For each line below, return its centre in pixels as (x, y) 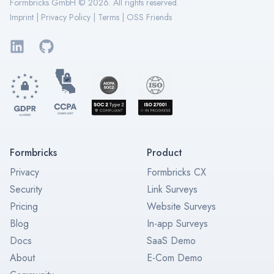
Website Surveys (181, 207)
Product (165, 153)
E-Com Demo (175, 258)
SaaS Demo (171, 241)
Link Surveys (172, 190)
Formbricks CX (176, 172)
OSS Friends (149, 17)
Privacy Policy (66, 17)
